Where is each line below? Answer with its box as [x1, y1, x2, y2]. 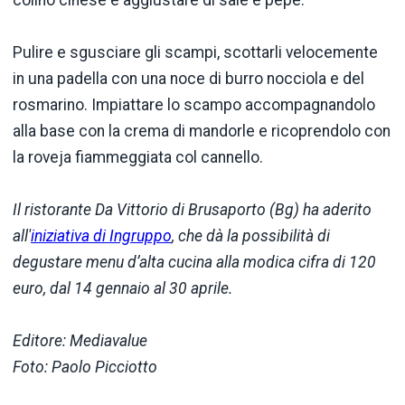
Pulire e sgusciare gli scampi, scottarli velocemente [13, 42, 378, 61]
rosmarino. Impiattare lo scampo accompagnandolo [13, 95, 375, 114]
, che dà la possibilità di [172, 226, 330, 245]
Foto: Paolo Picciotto [13, 357, 157, 376]
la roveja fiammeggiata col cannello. [13, 147, 263, 166]
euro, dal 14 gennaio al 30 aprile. [13, 278, 232, 297]
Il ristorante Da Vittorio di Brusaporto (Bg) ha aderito [13, 200, 372, 219]
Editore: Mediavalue [13, 331, 147, 350]
